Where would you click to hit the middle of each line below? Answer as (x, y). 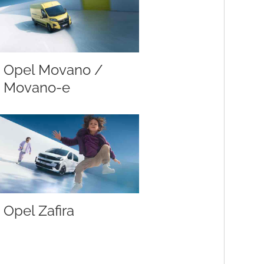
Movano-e (37, 87)
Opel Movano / (53, 70)
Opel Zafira (39, 211)
